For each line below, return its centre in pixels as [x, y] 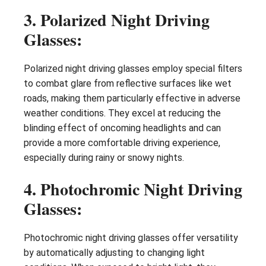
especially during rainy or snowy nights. [104, 157]
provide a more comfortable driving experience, [122, 142]
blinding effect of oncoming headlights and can [122, 128]
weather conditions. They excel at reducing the [122, 113]
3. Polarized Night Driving [117, 20]
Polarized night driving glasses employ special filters [133, 68]
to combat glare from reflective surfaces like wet [128, 83]
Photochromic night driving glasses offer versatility [131, 237]
